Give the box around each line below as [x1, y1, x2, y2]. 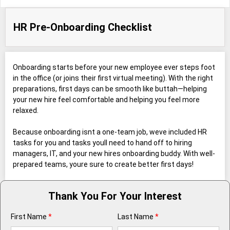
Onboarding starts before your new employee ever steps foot [13, 63, 215, 72]
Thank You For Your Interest [48, 190, 182, 203]
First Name [11, 213, 47, 221]
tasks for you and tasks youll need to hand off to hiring [13, 139, 192, 147]
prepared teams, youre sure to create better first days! [13, 160, 194, 169]
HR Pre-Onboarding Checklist [13, 21, 152, 34]
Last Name [118, 213, 154, 221]
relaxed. [13, 106, 39, 115]
